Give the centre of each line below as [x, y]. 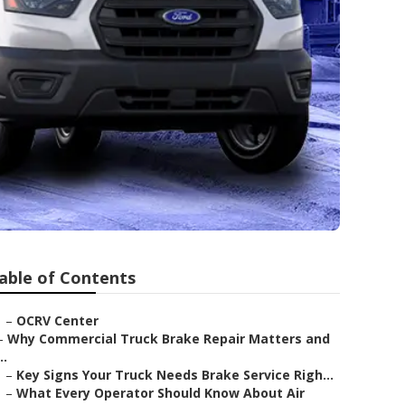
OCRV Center [57, 320]
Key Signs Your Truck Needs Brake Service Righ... [175, 375]
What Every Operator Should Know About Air [160, 393]
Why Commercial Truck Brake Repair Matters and [169, 339]
